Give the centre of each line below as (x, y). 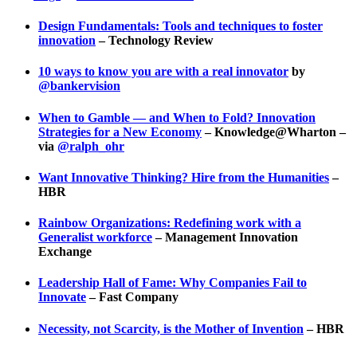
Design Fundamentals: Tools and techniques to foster (180, 26)
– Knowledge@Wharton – (274, 131)
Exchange (65, 252)
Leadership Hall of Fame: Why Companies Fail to (173, 283)
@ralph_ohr (91, 146)
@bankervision (79, 86)
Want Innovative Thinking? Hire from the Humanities (184, 177)
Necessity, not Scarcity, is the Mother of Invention (171, 328)
